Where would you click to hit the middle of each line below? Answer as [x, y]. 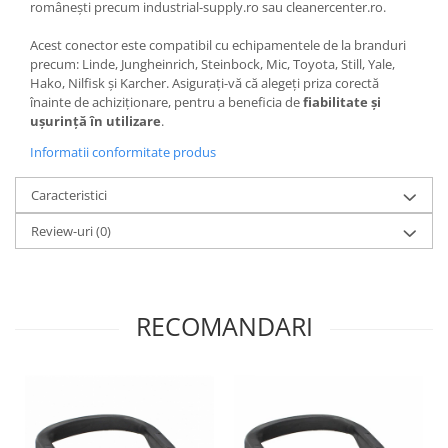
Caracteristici [69, 194]
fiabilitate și [342, 101]
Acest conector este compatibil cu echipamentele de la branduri [218, 44]
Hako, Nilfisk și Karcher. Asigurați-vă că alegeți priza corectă [204, 82]
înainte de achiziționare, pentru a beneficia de [166, 101]
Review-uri [63, 230]
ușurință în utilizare [95, 120]
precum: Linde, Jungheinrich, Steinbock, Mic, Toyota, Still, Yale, [212, 63]
